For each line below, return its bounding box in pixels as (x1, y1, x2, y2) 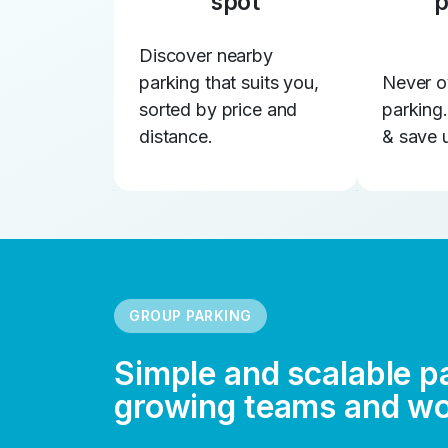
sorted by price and (139, 99, 298, 120)
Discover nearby (139, 45, 273, 66)
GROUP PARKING (129, 307, 252, 324)
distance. (139, 126, 213, 147)
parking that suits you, (139, 72, 319, 93)
